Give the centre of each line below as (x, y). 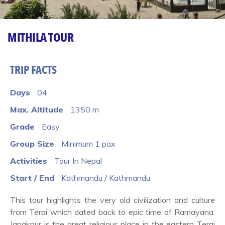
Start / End (32, 178)
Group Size (32, 144)
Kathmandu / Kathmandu (106, 178)
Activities (29, 161)
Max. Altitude (37, 109)
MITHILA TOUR (40, 38)
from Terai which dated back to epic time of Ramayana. (113, 212)
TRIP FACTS (33, 70)
